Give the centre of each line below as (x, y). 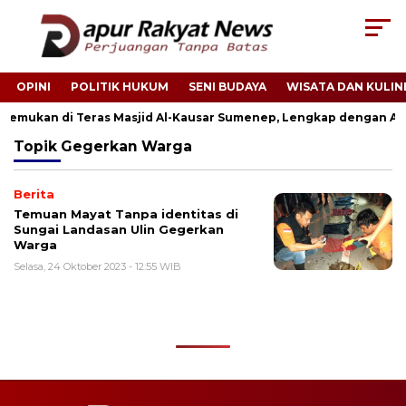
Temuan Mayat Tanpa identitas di (126, 214)
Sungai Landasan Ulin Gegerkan (119, 230)
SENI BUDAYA (227, 87)
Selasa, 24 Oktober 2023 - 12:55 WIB (97, 267)
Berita (34, 194)
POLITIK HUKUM (120, 87)
